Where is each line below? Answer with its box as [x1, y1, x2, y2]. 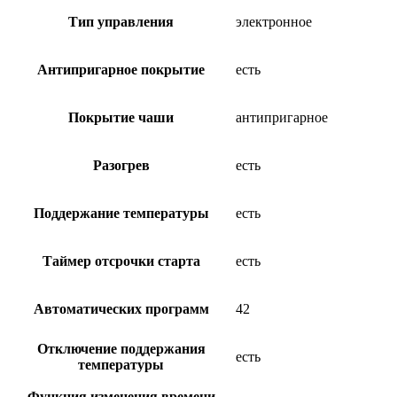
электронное [236, 14, 312, 30]
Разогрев [92, 158, 150, 174]
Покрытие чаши [68, 110, 174, 126]
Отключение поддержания [36, 341, 206, 357]
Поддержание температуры [33, 206, 209, 222]
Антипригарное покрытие [37, 62, 205, 78]
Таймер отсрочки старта [42, 253, 200, 269]
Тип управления [68, 14, 174, 30]
